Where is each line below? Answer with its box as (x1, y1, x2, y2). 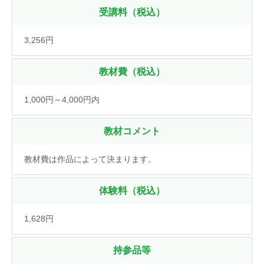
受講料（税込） (99, 6, 165, 17)
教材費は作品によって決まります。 (24, 154, 156, 164)
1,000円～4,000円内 (24, 94, 100, 104)
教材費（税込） (99, 66, 165, 77)
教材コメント (104, 126, 160, 136)
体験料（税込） (99, 185, 165, 196)
